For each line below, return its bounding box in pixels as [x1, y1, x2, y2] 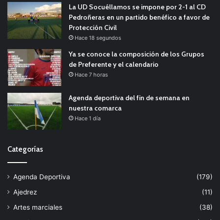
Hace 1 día [75, 114, 101, 122]
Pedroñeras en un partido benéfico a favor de [69, 12, 210, 22]
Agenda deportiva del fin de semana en [69, 93, 190, 102]
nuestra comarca [69, 103, 122, 112]
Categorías [7, 144, 43, 154]
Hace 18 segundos [75, 34, 121, 41]
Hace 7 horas [75, 71, 108, 78]
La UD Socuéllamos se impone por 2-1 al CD [69, 2, 206, 11]
